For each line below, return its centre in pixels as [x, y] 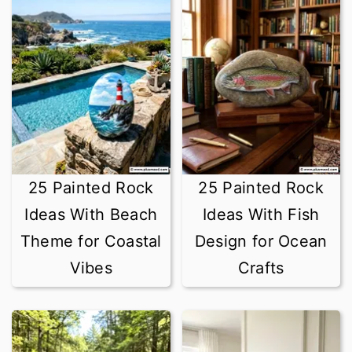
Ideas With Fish [261, 214]
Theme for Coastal [91, 241]
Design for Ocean [261, 241]
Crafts [261, 268]
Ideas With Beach [91, 214]
